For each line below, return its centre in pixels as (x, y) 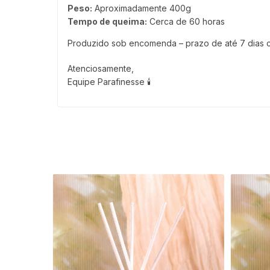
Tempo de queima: (107, 22)
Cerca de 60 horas (186, 22)
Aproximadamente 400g (142, 8)
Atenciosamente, (101, 69)
